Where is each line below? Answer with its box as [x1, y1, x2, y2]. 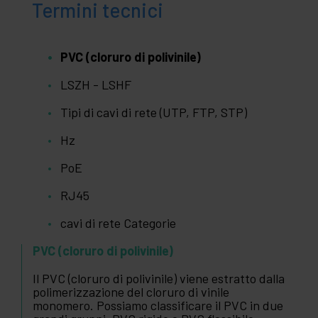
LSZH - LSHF [60, 76, 131, 92]
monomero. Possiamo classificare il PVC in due [33, 297, 283, 313]
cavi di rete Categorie [60, 214, 176, 231]
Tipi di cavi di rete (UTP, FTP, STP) [60, 104, 247, 120]
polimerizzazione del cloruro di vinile [33, 283, 229, 300]
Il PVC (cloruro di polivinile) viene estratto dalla [33, 270, 285, 286]
